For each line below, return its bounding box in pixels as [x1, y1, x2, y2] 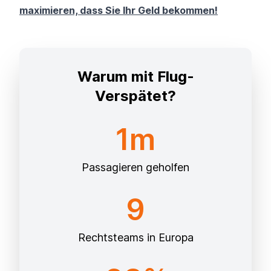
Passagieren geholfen [82, 160, 189, 174]
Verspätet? [95, 87, 176, 105]
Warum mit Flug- [77, 67, 194, 85]
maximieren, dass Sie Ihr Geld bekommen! [19, 4, 218, 16]
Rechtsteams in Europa [77, 230, 194, 244]
